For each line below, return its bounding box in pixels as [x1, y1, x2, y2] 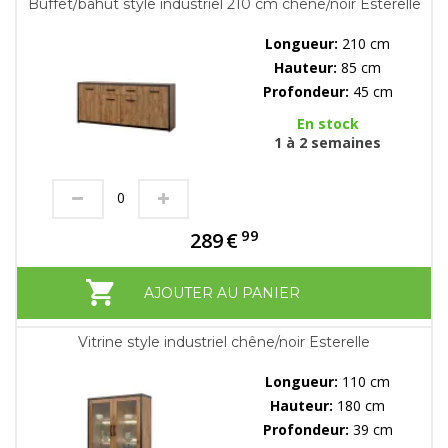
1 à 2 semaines [274, 133, 381, 153]
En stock [296, 114, 359, 134]
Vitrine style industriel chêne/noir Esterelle [78, 333, 370, 352]
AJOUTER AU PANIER [143, 284, 300, 303]
